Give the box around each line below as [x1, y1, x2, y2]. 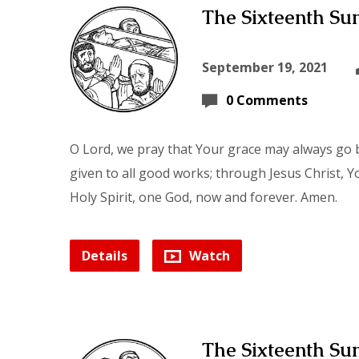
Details [82, 247, 127, 264]
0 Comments [226, 91, 308, 109]
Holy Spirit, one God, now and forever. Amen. [70, 188, 337, 206]
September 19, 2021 [202, 58, 328, 76]
